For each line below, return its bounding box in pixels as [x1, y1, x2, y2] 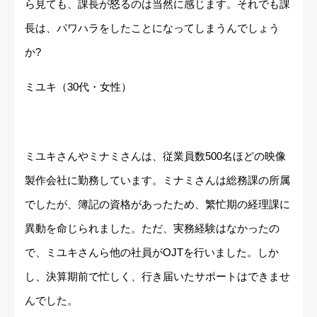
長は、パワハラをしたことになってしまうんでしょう [25, 21, 279, 34]
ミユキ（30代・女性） [25, 80, 132, 93]
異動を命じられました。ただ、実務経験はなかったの [25, 221, 279, 234]
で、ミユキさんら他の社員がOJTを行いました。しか [25, 246, 279, 258]
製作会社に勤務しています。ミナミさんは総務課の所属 [25, 173, 290, 186]
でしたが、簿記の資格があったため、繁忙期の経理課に [25, 197, 290, 210]
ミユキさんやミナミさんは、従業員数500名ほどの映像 [25, 149, 286, 162]
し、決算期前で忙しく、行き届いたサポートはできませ [25, 270, 290, 282]
